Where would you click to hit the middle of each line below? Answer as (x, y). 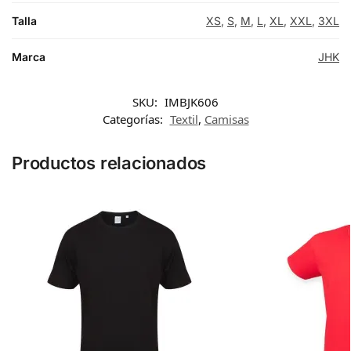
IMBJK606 (192, 102)
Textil (184, 119)
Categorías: (134, 119)
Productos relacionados (109, 163)
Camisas (226, 119)
